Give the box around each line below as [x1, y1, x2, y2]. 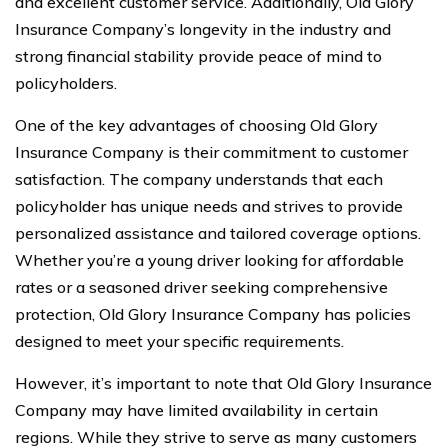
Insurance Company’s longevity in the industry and [15, 19, 391, 39]
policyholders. [15, 73, 117, 93]
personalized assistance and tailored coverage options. [15, 223, 421, 243]
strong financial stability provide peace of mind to [15, 46, 382, 66]
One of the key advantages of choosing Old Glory [15, 115, 378, 135]
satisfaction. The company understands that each [15, 169, 383, 189]
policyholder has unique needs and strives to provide [15, 196, 403, 216]
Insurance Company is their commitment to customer [15, 142, 408, 162]
